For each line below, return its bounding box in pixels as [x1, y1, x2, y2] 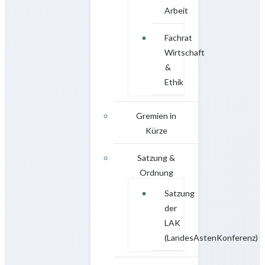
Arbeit [164, 5, 188, 15]
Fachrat [164, 32, 192, 43]
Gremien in [136, 110, 176, 121]
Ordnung [139, 167, 173, 177]
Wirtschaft [164, 47, 205, 57]
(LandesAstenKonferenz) [164, 232, 258, 243]
